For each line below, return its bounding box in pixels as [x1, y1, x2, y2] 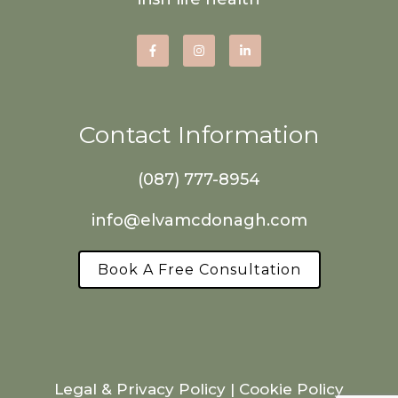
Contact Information [78, 119, 320, 149]
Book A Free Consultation [97, 260, 301, 278]
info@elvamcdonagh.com [91, 210, 307, 230]
